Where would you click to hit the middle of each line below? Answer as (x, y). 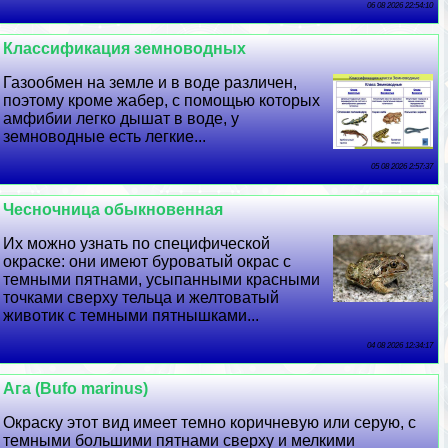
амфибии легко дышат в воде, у (121, 119)
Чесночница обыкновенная (113, 210)
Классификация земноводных (125, 49)
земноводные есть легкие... (105, 137)
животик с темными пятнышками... (131, 316)
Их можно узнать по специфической (137, 244)
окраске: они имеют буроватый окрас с (147, 262)
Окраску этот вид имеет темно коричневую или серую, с (210, 423)
